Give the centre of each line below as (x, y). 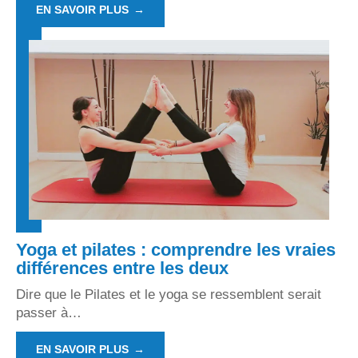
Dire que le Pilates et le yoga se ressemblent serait (169, 295)
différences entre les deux (122, 268)
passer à (42, 313)
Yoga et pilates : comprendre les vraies (176, 250)
